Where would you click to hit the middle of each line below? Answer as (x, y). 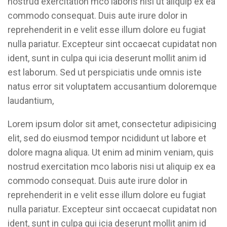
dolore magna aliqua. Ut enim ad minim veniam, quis (111, 152)
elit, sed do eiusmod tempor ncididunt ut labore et (107, 138)
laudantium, (31, 101)
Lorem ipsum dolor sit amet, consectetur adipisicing (112, 124)
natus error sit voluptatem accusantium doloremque (112, 86)
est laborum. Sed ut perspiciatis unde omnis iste (105, 72)
